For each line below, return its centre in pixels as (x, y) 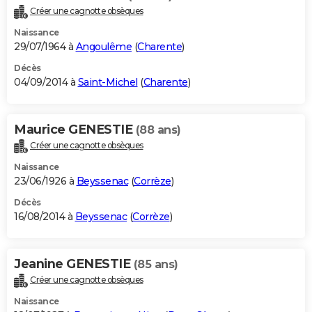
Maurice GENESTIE (75, 130)
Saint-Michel (108, 83)
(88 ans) (158, 130)
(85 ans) (156, 265)
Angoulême (103, 47)
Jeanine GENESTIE (74, 264)
